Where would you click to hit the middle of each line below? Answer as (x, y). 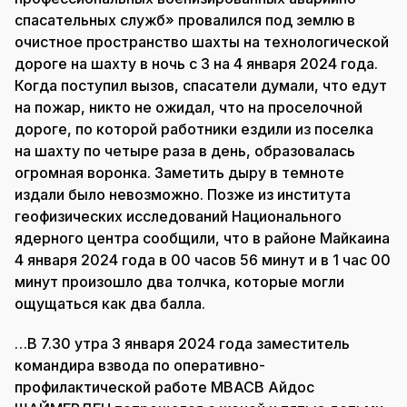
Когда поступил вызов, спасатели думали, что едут (201, 85)
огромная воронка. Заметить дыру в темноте (179, 172)
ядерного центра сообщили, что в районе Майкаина (202, 238)
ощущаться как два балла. (110, 303)
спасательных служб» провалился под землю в (185, 20)
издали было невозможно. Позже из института (183, 194)
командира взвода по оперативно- (140, 365)
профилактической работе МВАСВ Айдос (164, 387)
